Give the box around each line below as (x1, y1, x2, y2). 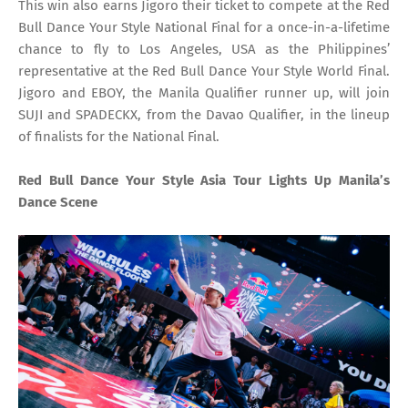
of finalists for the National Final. (18, 127, 219, 145)
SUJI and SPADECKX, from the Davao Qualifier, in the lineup (18, 106, 390, 123)
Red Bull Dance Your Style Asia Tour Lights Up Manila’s (18, 171, 390, 189)
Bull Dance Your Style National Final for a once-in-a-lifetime (18, 18, 390, 36)
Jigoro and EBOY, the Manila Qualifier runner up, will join (18, 84, 390, 101)
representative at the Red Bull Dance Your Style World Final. (18, 62, 390, 79)
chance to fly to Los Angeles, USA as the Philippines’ (18, 40, 390, 57)
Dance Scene (18, 193, 97, 210)
